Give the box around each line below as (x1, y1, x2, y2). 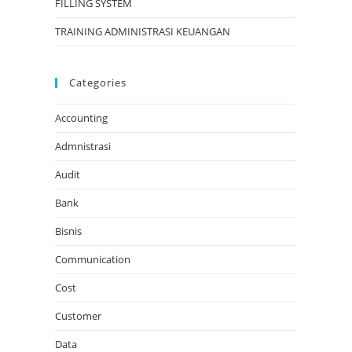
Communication (55, 252, 130, 267)
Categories (69, 75, 126, 90)
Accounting (55, 111, 108, 126)
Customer (55, 309, 101, 324)
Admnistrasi (55, 139, 111, 154)
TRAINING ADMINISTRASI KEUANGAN (55, 24, 230, 39)
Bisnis (55, 224, 82, 239)
